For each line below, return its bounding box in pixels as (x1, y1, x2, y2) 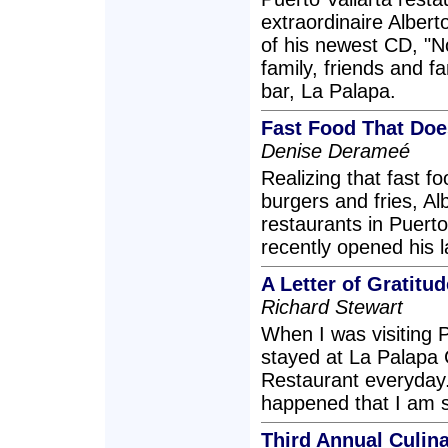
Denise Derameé (261, 140, 410, 162)
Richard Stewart (261, 296, 403, 318)
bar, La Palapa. (261, 80, 396, 102)
